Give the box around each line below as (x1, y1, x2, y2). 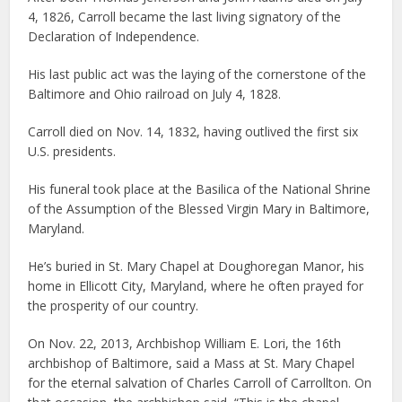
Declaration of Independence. (28, 27, 200, 45)
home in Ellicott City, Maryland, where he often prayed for (28, 276, 364, 294)
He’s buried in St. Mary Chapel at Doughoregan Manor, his (28, 257, 365, 275)
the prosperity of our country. (28, 296, 199, 314)
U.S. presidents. (28, 142, 117, 160)
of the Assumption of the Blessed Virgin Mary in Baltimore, (28, 199, 371, 217)
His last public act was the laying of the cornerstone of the (28, 65, 367, 83)
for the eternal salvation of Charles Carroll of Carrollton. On (28, 373, 372, 391)
